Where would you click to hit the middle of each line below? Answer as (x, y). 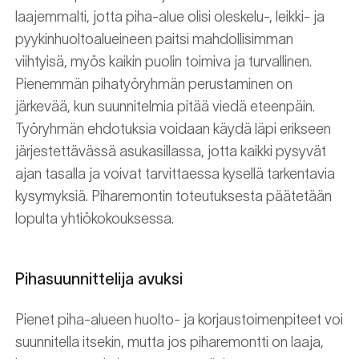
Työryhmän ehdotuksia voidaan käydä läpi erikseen (173, 129)
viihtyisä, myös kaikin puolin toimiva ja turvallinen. (163, 62)
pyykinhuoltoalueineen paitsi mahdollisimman (154, 40)
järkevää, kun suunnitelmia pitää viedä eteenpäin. (165, 107)
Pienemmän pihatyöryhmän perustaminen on (154, 85)
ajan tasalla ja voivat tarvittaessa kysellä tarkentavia (175, 174)
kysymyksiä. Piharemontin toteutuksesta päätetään (173, 197)
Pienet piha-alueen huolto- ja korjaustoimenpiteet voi (179, 320)
